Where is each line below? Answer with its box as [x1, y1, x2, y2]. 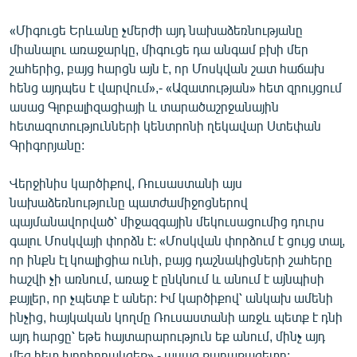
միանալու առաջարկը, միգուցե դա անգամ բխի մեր [10, 41, 308, 57]
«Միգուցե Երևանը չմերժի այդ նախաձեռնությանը [10, 22, 303, 37]
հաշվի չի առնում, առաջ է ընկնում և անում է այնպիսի [10, 270, 324, 286]
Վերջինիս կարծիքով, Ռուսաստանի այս [10, 175, 242, 190]
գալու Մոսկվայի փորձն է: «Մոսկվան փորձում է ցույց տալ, [10, 232, 345, 248]
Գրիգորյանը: [10, 136, 84, 152]
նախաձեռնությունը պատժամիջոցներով [10, 194, 248, 210]
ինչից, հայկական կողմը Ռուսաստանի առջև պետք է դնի [10, 308, 343, 324]
